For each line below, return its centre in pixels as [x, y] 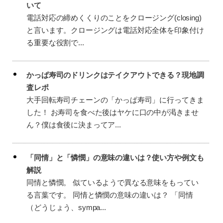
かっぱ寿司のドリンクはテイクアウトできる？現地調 [115, 75]
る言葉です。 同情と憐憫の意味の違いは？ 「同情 [110, 195]
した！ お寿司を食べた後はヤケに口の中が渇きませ [112, 112]
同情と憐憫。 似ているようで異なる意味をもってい [112, 182]
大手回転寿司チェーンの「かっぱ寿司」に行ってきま [115, 100]
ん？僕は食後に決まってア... [74, 125]
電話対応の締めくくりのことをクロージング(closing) [114, 17]
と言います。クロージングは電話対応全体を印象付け [115, 30]
